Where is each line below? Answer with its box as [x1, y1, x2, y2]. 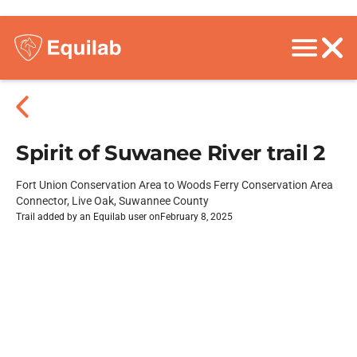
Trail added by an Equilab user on [16, 211, 160, 222]
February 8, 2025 [160, 211, 233, 222]
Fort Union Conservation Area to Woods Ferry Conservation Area [16, 178, 333, 191]
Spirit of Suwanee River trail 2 [16, 140, 325, 166]
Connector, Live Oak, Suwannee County [16, 194, 209, 207]
